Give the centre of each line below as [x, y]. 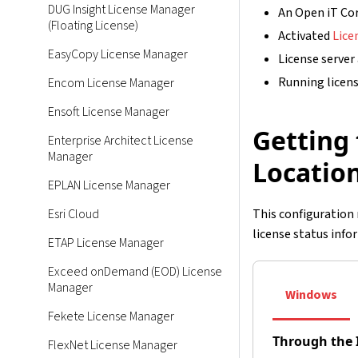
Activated [305, 36]
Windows [311, 295]
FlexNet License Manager [113, 345]
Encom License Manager [111, 83]
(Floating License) [93, 26]
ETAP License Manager [106, 243]
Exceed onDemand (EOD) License [135, 272]
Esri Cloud [74, 214]
